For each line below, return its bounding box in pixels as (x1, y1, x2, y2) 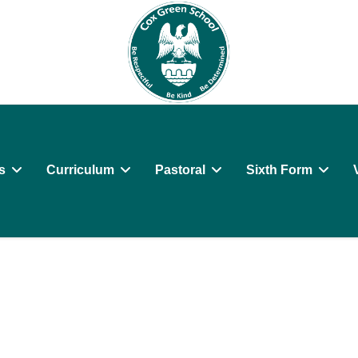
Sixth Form (246, 163, 312, 177)
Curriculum (46, 163, 114, 177)
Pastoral (155, 163, 205, 177)
